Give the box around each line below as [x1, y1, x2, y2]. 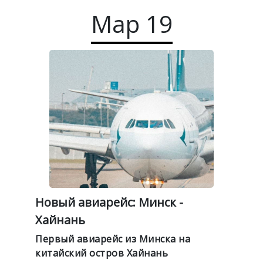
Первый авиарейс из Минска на [35, 232, 190, 245]
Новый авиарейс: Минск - [35, 194, 183, 210]
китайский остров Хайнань [35, 246, 168, 259]
